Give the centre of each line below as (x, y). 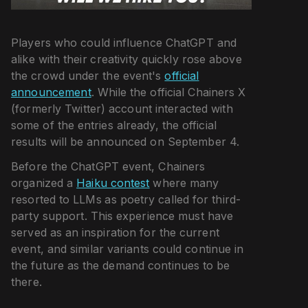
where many (184, 183)
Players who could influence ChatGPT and (124, 42)
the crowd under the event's (88, 75)
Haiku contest (113, 183)
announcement (51, 92)
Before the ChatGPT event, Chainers (108, 166)
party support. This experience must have (122, 216)
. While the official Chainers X (168, 92)
